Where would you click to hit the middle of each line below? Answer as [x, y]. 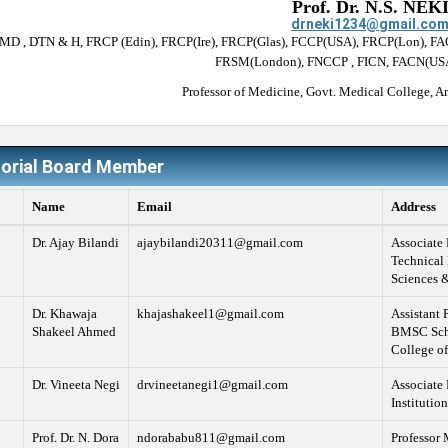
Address [413, 207]
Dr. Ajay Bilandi [75, 243]
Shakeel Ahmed [73, 332]
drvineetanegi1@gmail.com [212, 385]
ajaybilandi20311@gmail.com [219, 243]
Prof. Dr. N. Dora [75, 438]
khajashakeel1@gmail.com [210, 314]
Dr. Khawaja [64, 314]
